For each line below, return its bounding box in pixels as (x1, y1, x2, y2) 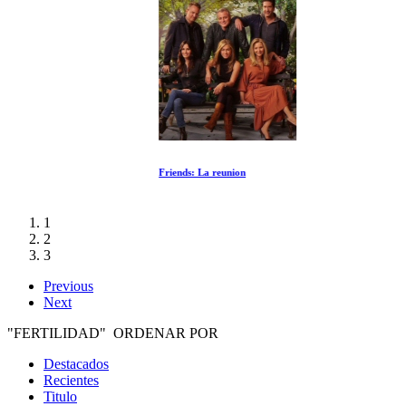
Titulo (43, 388, 77, 404)
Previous (43, 277, 93, 294)
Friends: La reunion (43, 167, 130, 178)
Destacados (43, 355, 109, 372)
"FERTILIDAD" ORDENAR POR (7, 324, 218, 341)
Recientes (43, 372, 99, 388)
